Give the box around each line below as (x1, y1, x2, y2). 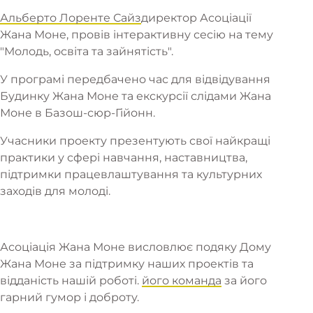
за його (221, 274, 267, 287)
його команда (142, 274, 221, 287)
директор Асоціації (141, 11, 252, 24)
